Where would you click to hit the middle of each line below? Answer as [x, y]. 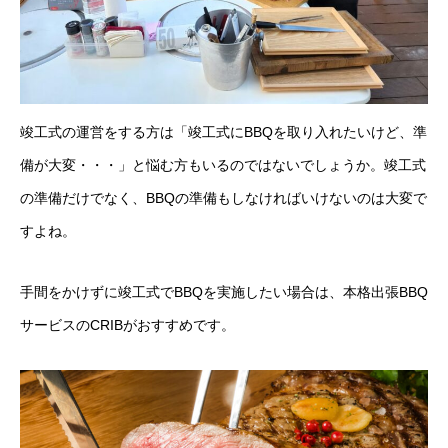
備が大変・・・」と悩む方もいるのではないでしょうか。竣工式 [223, 165]
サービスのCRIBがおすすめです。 [127, 325]
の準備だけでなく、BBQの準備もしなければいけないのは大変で [223, 198]
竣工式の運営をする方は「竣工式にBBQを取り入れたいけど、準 [223, 132]
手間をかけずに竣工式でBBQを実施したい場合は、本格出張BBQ [224, 292]
